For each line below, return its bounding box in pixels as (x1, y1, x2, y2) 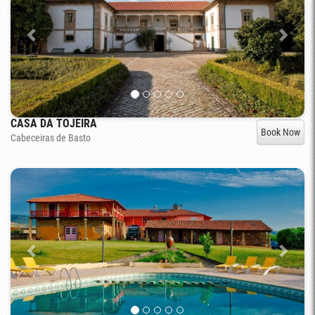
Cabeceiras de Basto (11, 131, 91, 143)
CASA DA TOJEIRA (11, 116, 97, 130)
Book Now (261, 126, 300, 138)
